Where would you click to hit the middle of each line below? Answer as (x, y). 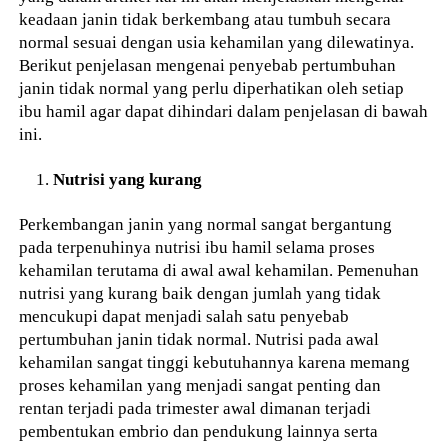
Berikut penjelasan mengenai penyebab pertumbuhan (208, 64)
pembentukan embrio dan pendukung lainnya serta (199, 431)
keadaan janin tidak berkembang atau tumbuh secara (205, 18)
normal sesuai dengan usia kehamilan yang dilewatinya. (217, 41)
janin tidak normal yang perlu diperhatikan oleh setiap (212, 87)
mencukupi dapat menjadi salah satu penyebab (184, 316)
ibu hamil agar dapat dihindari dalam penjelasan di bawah (224, 110)
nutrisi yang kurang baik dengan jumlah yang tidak (200, 293)
